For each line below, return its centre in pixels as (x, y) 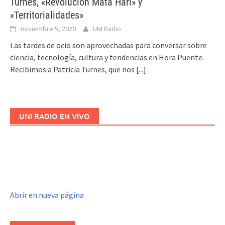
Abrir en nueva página (47, 195)
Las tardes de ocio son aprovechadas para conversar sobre (108, 45)
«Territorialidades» (47, 15)
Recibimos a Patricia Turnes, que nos (73, 69)
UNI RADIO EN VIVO (54, 116)
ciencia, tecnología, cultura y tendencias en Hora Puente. (107, 57)
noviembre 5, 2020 (48, 28)
